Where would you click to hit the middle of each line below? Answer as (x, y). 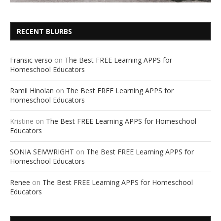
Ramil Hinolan (32, 91)
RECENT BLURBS (44, 32)
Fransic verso (31, 60)
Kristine (22, 121)
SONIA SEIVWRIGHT (42, 152)
